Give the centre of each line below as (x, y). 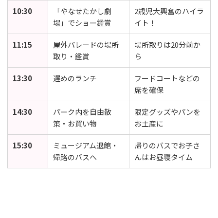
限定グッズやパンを (167, 112)
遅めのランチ (75, 78)
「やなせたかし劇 (82, 11)
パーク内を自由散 (82, 112)
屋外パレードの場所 (86, 45)
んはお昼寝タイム (163, 157)
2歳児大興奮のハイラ (169, 11)
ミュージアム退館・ (86, 145)
